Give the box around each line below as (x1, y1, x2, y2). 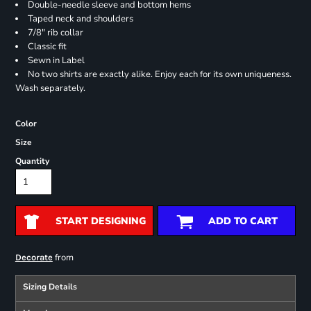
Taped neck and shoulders (27, 12, 133, 26)
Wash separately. (15, 82, 85, 95)
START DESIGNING (55, 215, 146, 228)
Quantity (15, 155, 49, 167)
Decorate (15, 252, 53, 263)
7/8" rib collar (27, 26, 83, 40)
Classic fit (27, 40, 69, 53)
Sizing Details (22, 281, 77, 293)
